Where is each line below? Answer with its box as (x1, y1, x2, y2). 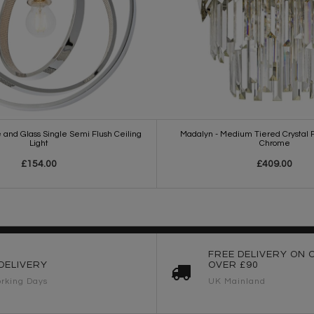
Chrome (259, 138, 290, 148)
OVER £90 (208, 259, 259, 270)
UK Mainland (208, 276, 266, 286)
